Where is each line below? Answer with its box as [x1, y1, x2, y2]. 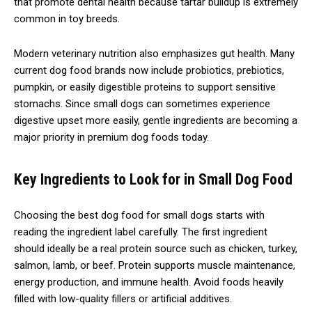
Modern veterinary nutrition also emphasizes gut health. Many [14, 47, 295, 60]
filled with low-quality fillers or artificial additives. [14, 292, 232, 305]
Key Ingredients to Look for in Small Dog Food [14, 170, 292, 188]
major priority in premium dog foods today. [14, 130, 209, 143]
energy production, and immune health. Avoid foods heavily [14, 275, 283, 288]
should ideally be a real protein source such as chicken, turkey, [14, 242, 297, 255]
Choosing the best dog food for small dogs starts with [14, 208, 265, 221]
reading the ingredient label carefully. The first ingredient [14, 225, 267, 238]
